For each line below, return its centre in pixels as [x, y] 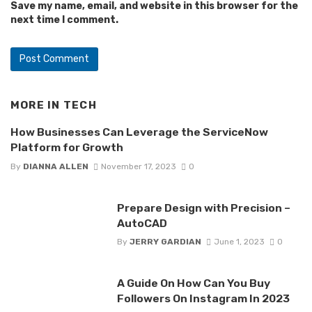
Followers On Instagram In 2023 [203, 299]
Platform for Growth [67, 148]
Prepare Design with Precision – [203, 208]
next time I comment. [64, 19]
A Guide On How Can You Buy [193, 283]
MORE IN [37, 105]
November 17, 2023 [138, 166]
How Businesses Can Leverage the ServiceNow [139, 132]
